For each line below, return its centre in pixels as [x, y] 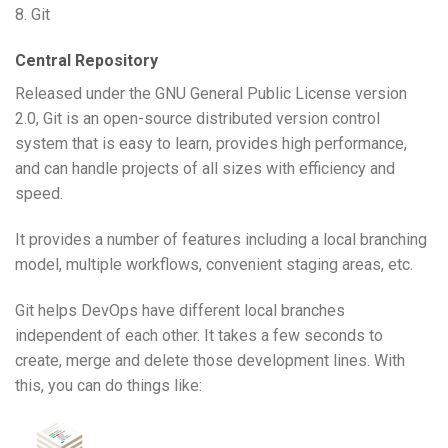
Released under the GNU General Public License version [211, 94]
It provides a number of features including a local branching [221, 240]
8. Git [32, 15]
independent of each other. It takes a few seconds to [199, 335]
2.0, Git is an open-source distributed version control [197, 119]
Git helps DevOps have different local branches [180, 310]
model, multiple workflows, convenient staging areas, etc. [214, 265]
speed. [39, 194]
